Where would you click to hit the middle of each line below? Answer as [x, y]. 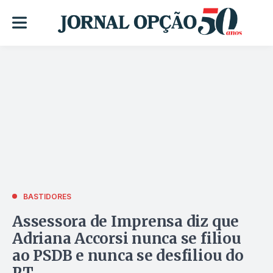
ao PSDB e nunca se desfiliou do [128, 255]
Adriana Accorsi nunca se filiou [127, 238]
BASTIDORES [47, 196]
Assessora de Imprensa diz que [126, 221]
